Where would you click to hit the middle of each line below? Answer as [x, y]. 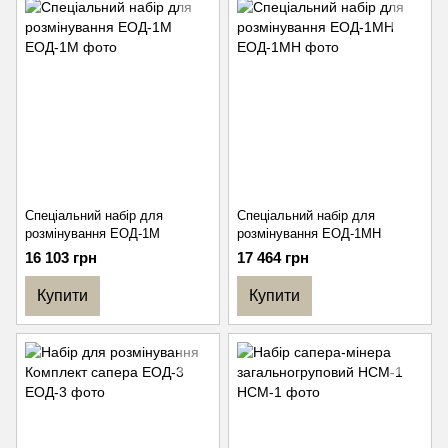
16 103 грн [61, 257]
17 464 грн [273, 257]
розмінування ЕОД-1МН [309, 233]
